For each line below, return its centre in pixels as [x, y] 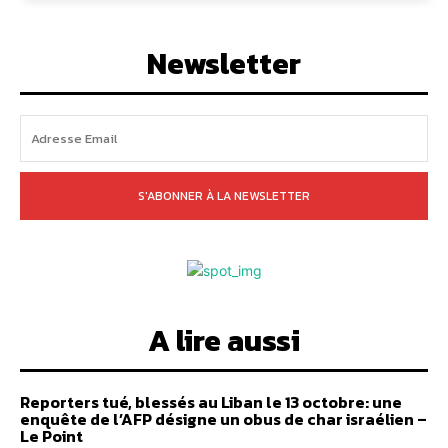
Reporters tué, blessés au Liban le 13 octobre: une [211, 401]
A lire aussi [224, 340]
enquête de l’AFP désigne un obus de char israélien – [223, 418]
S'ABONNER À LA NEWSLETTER [224, 195]
